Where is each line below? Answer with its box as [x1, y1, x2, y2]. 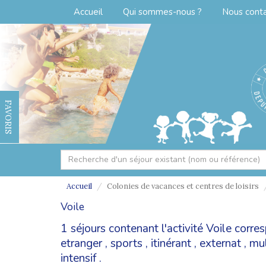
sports [110, 235, 142, 251]
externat [199, 235, 241, 251]
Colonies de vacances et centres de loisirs [107, 180, 259, 191]
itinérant [151, 235, 191, 251]
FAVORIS [3, 100, 14, 134]
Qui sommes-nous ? [123, 6, 202, 18]
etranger [61, 235, 102, 251]
